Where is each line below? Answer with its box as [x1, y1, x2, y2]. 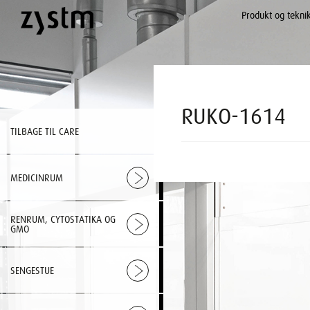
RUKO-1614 [181, 103, 286, 129]
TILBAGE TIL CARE [10, 125, 79, 137]
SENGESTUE [10, 264, 54, 276]
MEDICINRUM [10, 172, 63, 183]
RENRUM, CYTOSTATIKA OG [10, 213, 116, 225]
